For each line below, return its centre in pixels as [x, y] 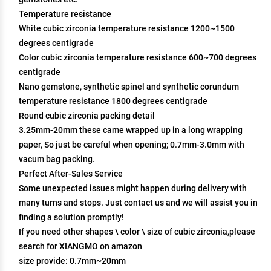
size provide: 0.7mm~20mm [72, 261]
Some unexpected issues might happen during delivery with [133, 188]
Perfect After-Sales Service [71, 174]
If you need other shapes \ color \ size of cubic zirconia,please [137, 232]
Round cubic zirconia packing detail [87, 116]
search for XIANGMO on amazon [80, 246]
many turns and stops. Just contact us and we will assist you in [138, 203]
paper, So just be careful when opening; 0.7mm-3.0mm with [132, 145]
